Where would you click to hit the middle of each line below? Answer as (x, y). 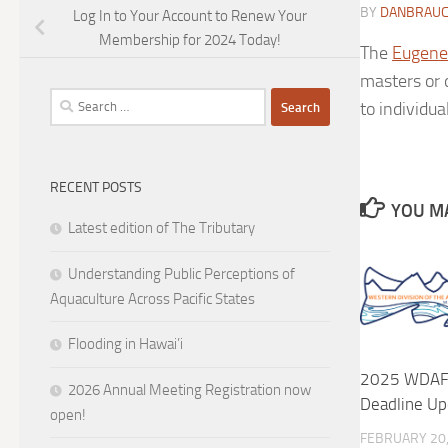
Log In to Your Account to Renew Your (190, 16)
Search (70, 99)
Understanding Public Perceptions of (181, 274)
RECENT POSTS (96, 188)
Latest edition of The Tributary (161, 228)
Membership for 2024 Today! (190, 40)
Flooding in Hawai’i (125, 344)
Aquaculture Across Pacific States (152, 299)
